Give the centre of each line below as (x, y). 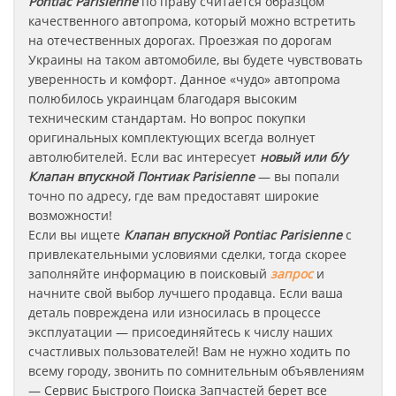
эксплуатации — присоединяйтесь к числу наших (180, 332)
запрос (293, 274)
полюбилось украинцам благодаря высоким (163, 99)
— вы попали (297, 176)
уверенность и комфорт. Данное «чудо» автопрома (184, 79)
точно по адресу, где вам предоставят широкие (174, 196)
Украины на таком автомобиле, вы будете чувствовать (195, 60)
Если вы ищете (76, 235)
